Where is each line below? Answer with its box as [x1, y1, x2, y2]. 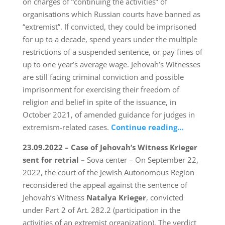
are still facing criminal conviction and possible [22, 72, 184, 82]
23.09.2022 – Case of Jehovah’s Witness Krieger [22, 142, 197, 153]
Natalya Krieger [86, 192, 146, 203]
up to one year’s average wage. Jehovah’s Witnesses [22, 59, 200, 70]
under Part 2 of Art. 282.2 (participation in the [22, 205, 180, 215]
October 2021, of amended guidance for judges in [22, 109, 195, 120]
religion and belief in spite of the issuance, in [22, 97, 176, 107]
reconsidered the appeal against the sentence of [22, 180, 187, 190]
